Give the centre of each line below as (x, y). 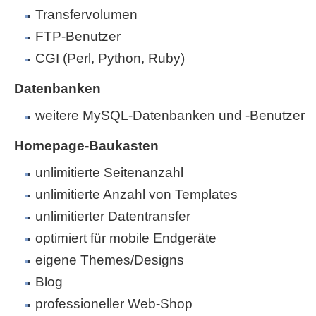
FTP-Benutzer (78, 36)
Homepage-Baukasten (86, 146)
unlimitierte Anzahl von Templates (136, 194)
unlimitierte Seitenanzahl (109, 172)
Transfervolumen (86, 14)
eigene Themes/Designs (110, 260)
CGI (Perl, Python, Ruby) (110, 58)
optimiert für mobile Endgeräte (126, 238)
